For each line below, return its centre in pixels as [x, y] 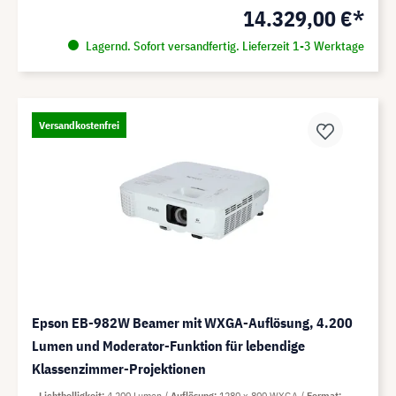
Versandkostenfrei [79, 125]
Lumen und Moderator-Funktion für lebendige [168, 345]
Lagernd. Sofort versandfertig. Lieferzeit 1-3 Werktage [223, 46]
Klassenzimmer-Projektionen [119, 368]
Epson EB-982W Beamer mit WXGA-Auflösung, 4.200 [192, 322]
